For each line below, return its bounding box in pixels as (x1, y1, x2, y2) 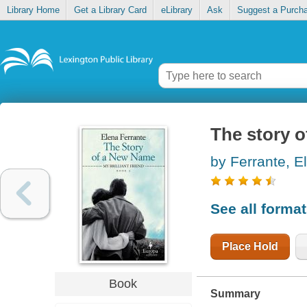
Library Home (6, 5, 60, 16)
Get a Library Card (73, 5, 147, 16)
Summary (210, 287, 260, 299)
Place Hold (221, 240, 278, 252)
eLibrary (160, 5, 193, 16)
